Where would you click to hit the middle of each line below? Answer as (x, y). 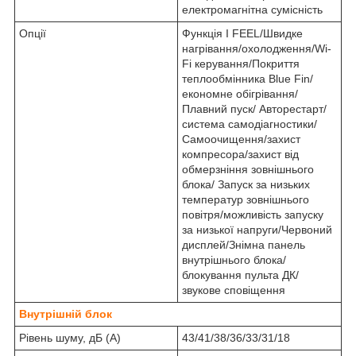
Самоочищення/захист (241, 139)
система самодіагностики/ (250, 124)
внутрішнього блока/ (234, 260)
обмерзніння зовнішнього (248, 170)
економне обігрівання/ (240, 94)
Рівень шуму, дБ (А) (70, 338)
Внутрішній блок (66, 314)
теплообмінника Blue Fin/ (248, 79)
